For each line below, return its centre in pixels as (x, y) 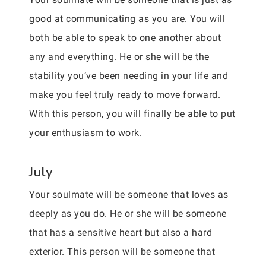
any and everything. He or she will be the (119, 57)
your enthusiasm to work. (85, 133)
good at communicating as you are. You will (127, 19)
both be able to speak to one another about (125, 38)
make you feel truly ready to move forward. (125, 95)
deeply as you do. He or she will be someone (128, 213)
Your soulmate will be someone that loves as (129, 194)
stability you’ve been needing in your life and (129, 76)
